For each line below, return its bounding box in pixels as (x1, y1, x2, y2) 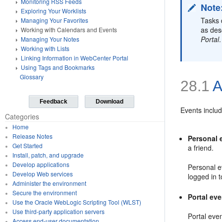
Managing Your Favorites (21, 16, 88, 24)
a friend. (188, 142, 214, 153)
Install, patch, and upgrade (12, 151, 84, 159)
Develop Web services (12, 169, 73, 178)
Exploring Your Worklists (21, 6, 86, 15)
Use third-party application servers (12, 207, 105, 216)
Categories (5, 111, 39, 121)
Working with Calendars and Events (21, 25, 117, 34)
